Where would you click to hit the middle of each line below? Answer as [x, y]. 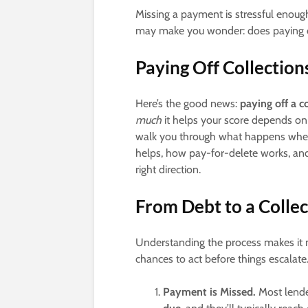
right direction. [168, 170]
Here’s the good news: [188, 104]
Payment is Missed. [209, 292]
